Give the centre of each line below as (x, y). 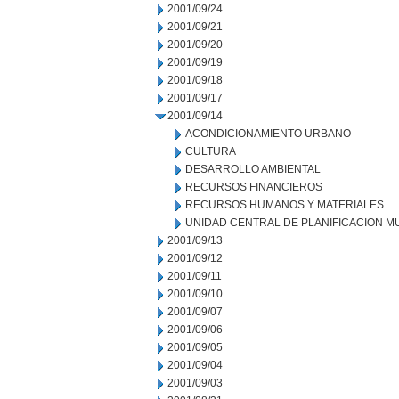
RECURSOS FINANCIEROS (254, 187)
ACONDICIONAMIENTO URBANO (268, 134)
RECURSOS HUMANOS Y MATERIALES (285, 205)
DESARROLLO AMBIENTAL (253, 169)
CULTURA (211, 151)
